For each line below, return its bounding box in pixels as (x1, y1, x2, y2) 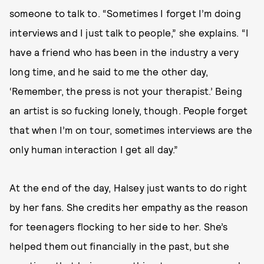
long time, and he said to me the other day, (9, 65, 209, 77)
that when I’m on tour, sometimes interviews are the (9, 124, 253, 136)
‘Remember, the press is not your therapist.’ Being (9, 85, 243, 97)
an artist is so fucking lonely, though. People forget (9, 104, 248, 116)
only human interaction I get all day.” (9, 143, 179, 155)
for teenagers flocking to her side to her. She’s (9, 220, 228, 232)
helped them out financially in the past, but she (9, 240, 230, 252)
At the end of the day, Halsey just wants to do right (9, 181, 247, 193)
